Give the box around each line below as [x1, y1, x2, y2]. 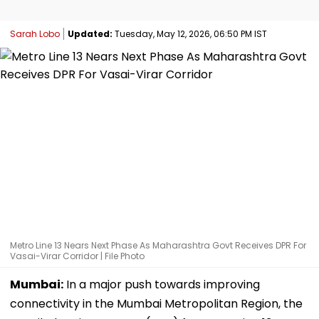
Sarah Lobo [10, 27, 60, 40]
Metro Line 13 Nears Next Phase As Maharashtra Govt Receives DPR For [10, 239, 306, 251]
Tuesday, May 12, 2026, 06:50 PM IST [113, 27, 267, 40]
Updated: [68, 27, 113, 40]
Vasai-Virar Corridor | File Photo [10, 249, 145, 262]
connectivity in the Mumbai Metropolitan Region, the [10, 295, 303, 312]
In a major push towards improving [63, 276, 260, 293]
